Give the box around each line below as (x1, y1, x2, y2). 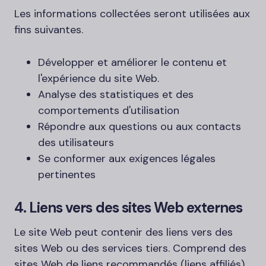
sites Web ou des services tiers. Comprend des (14, 241, 246, 255)
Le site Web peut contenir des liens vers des (14, 225, 233, 239)
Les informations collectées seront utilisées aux (14, 7, 250, 21)
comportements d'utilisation (38, 103, 179, 118)
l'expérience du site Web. (38, 71, 159, 85)
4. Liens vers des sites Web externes (14, 198, 243, 217)
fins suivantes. (14, 23, 83, 37)
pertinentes (38, 167, 96, 182)
